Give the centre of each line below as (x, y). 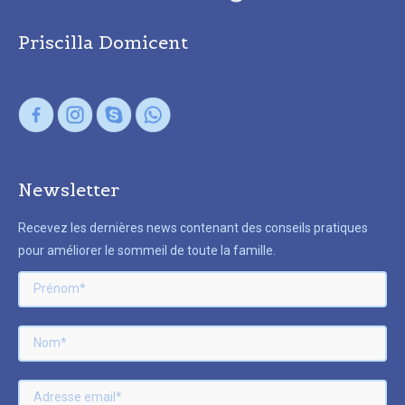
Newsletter (69, 189)
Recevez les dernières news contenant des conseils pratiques (193, 227)
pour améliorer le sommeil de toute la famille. (147, 250)
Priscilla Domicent (103, 42)
